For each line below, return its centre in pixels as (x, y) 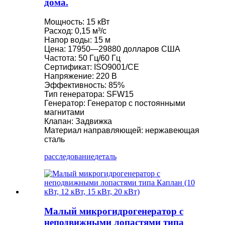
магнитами (64, 112)
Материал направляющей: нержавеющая (122, 130)
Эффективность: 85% (84, 85)
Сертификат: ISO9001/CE (92, 67)
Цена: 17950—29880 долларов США (112, 49)
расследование (69, 156)
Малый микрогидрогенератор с (114, 211)
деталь (105, 156)
